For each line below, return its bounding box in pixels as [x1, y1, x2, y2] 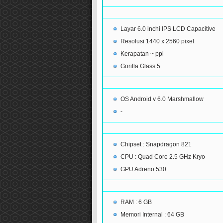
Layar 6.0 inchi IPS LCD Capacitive [120, 25, 216, 33]
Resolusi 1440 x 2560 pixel [120, 38, 194, 45]
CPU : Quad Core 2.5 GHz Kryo [120, 153, 205, 161]
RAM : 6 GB [120, 199, 152, 206]
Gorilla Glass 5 [120, 63, 160, 70]
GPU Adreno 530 [120, 166, 166, 173]
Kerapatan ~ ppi [120, 50, 164, 58]
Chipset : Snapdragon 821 [120, 141, 192, 148]
